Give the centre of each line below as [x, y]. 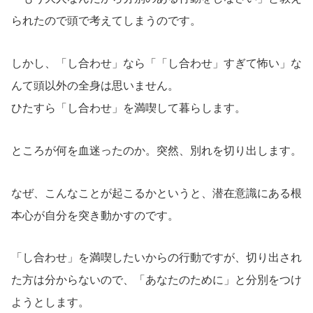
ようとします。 [50, 303]
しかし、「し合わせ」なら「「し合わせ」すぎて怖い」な [156, 63]
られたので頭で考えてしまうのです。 [106, 21]
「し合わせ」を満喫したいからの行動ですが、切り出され [156, 258]
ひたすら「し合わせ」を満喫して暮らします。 [129, 108]
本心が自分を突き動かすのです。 [95, 215]
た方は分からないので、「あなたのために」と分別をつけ [156, 280]
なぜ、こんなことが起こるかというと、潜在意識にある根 [156, 193]
